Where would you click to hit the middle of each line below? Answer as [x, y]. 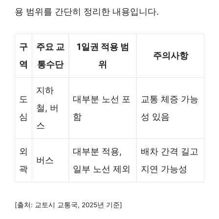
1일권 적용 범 [103, 47]
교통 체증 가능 [170, 99]
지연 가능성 [164, 169]
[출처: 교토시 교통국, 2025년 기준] [68, 205]
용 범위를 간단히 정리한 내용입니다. [87, 12]
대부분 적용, [97, 152]
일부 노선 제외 [102, 169]
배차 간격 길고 [170, 152]
